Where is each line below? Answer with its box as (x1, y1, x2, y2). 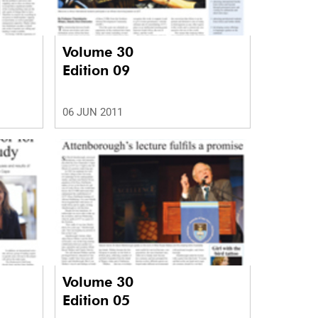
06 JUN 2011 (62, 106, 123, 119)
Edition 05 (62, 291, 130, 309)
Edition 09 (62, 62, 130, 79)
